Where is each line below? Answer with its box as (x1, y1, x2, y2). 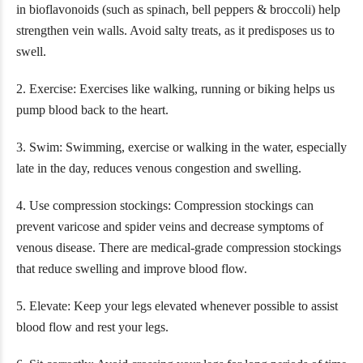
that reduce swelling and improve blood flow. (16, 261, 247, 275)
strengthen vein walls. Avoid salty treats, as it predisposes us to (16, 23, 335, 37)
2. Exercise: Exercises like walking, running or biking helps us (16, 81, 335, 96)
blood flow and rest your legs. (16, 319, 169, 334)
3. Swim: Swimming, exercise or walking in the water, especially (16, 139, 347, 154)
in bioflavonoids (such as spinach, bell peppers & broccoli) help (16, 2, 340, 16)
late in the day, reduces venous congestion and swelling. (16, 160, 301, 175)
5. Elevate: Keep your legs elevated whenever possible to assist (16, 298, 338, 313)
